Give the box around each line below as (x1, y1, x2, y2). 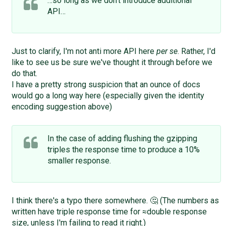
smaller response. (47, 156, 111, 166)
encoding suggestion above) (11, 102, 112, 112)
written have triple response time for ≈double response (11, 207, 207, 217)
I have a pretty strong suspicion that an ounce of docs (11, 80, 200, 90)
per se (156, 46, 178, 56)
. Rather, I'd (177, 46, 215, 56)
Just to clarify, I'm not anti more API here (11, 46, 156, 56)
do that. (11, 69, 37, 79)
